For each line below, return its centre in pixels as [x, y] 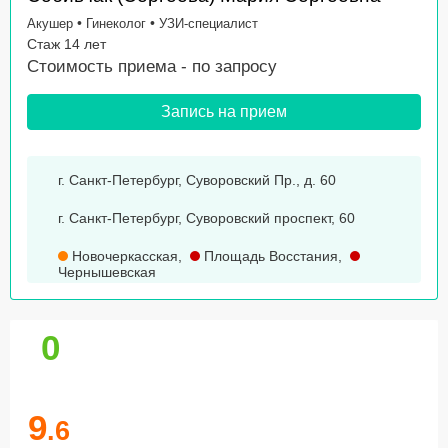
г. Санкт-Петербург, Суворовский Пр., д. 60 [197, 180]
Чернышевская [107, 272]
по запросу [234, 67]
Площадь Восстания [269, 256]
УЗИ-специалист [208, 24]
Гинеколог [116, 24]
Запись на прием [224, 112]
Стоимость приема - [109, 67]
